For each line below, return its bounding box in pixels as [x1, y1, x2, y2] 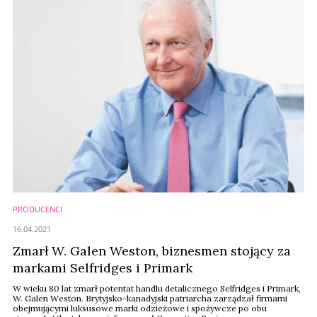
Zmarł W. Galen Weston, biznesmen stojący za [13, 243, 291, 259]
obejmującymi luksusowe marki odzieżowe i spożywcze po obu [13, 303, 267, 313]
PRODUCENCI [13, 204, 62, 214]
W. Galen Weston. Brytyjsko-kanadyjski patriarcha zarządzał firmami [13, 293, 287, 304]
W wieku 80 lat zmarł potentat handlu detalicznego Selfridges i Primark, [13, 283, 301, 294]
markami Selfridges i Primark [13, 260, 192, 276]
